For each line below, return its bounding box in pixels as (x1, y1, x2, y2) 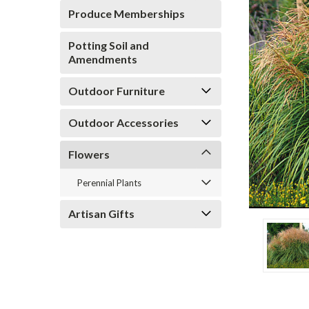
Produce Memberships (68, 7, 185, 20)
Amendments (68, 52, 137, 66)
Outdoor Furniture (68, 84, 165, 97)
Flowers (68, 148, 110, 161)
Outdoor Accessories (68, 116, 179, 129)
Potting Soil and (68, 39, 149, 52)
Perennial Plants (77, 177, 141, 188)
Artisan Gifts (68, 207, 134, 220)
